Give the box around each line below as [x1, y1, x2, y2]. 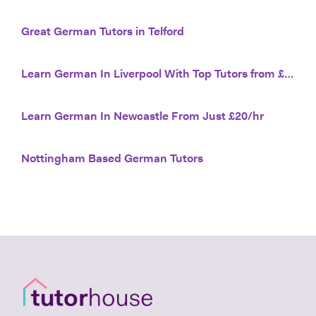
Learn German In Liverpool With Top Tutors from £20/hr [284, 69, 293, 81]
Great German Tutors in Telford [21, 27, 184, 39]
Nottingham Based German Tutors [21, 154, 203, 166]
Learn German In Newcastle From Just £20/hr [21, 111, 264, 123]
